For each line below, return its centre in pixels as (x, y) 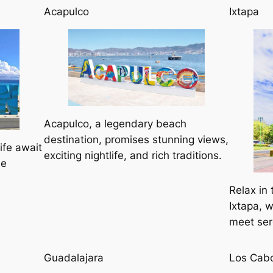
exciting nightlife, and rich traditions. (133, 156)
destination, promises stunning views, (136, 140)
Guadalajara (74, 257)
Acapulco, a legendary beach (115, 124)
